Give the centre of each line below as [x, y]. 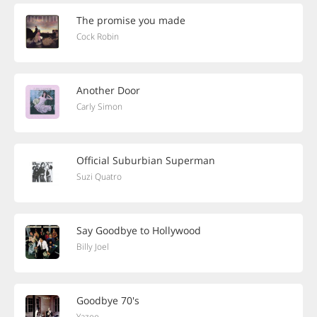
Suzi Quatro [99, 177]
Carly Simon [99, 106]
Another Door [108, 90]
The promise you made [131, 20]
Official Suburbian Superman [146, 160]
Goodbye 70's [108, 300]
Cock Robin [98, 36]
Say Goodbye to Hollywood [139, 230]
